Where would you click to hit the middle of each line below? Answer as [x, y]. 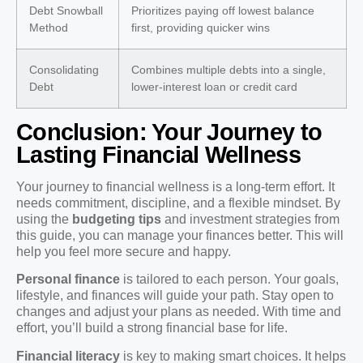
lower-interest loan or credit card [214, 87]
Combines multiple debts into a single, [228, 70]
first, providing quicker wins [201, 28]
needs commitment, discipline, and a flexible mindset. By [178, 203]
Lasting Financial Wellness [158, 155]
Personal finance [68, 280]
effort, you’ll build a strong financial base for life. [152, 328]
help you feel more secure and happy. [124, 252]
